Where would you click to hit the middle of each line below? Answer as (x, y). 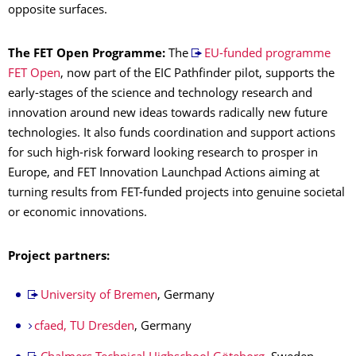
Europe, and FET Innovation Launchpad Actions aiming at (164, 174)
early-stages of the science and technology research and (160, 95)
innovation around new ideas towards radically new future (168, 114)
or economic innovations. (77, 214)
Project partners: (59, 257)
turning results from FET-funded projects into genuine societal (176, 194)
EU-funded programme (267, 55)
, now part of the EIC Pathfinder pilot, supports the (197, 75)
